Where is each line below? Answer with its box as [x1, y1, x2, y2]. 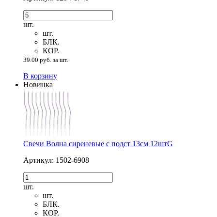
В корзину [23, 72, 57, 80]
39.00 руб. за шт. [23, 56, 68, 64]
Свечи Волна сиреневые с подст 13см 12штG [23, 139, 173, 148]
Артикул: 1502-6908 [23, 156, 89, 165]
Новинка [23, 80, 53, 89]
